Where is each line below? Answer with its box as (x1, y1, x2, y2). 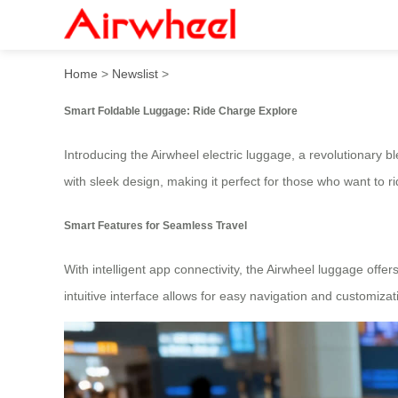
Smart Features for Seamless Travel (64, 219, 247, 231)
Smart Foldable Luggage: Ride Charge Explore (64, 104, 298, 116)
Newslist (112, 66, 158, 81)
